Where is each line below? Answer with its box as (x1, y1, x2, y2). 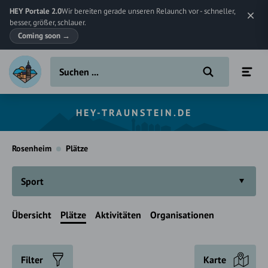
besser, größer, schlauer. (10, 17, 86, 28)
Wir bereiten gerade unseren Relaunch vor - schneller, (62, 6, 235, 16)
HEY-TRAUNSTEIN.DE (76, 106, 192, 118)
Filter (21, 254, 43, 266)
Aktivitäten (95, 209, 141, 221)
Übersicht (12, 209, 51, 221)
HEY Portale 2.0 (10, 6, 62, 16)
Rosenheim (12, 143, 51, 154)
